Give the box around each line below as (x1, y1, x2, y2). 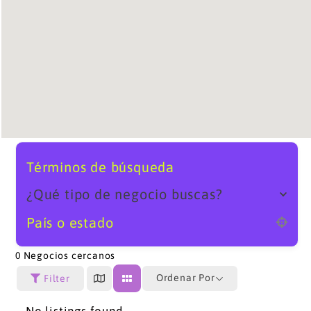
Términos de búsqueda (26, 158, 174, 175)
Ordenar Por (155, 272, 215, 284)
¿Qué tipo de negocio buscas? (26, 185, 223, 202)
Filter (44, 272, 70, 284)
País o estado (26, 214, 114, 230)
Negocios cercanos (20, 249, 116, 261)
